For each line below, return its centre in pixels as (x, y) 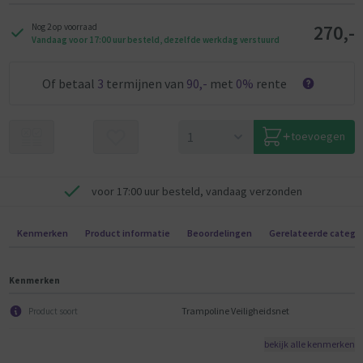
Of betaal (70, 83)
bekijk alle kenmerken (309, 344)
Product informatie (128, 233)
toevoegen (318, 137)
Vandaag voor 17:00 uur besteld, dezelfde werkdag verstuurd (155, 39)
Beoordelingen (220, 233)
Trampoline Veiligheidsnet (235, 311)
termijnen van (145, 83)
